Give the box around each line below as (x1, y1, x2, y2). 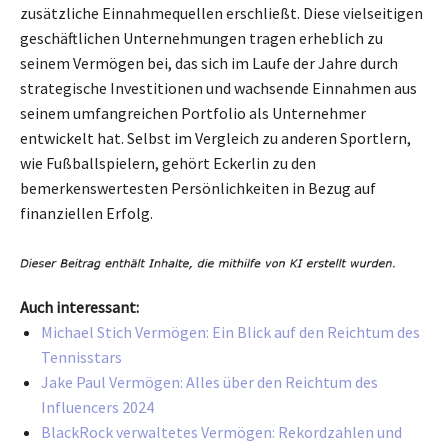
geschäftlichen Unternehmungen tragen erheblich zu (20, 27, 383, 48)
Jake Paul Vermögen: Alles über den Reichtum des (41, 372, 378, 393)
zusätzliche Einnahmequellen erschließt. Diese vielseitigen (20, 2, 423, 23)
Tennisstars (41, 347, 122, 368)
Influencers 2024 (41, 397, 154, 418)
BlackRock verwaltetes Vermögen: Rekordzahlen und (41, 422, 402, 443)
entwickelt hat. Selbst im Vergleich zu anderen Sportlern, (20, 127, 411, 148)
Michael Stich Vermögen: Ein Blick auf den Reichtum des (41, 322, 420, 343)
